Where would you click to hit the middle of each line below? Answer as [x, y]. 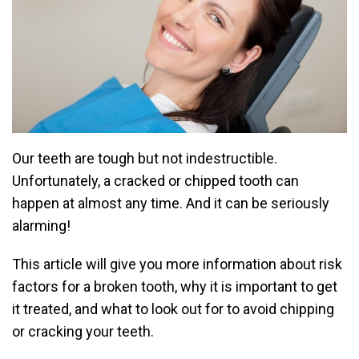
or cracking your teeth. [83, 332]
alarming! [41, 226]
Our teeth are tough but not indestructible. [145, 159]
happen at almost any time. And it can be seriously [171, 204]
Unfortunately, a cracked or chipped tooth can [155, 181]
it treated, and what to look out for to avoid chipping [173, 309]
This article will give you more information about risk [177, 264]
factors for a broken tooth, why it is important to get [175, 287]
